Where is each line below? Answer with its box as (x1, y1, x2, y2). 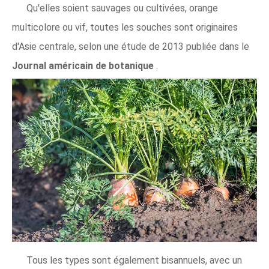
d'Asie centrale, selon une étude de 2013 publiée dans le (12, 41, 249, 52)
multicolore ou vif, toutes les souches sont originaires (12, 22, 238, 33)
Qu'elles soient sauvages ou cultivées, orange (26, 2, 218, 14)
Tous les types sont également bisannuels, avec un (26, 254, 242, 266)
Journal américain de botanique (12, 60, 156, 71)
